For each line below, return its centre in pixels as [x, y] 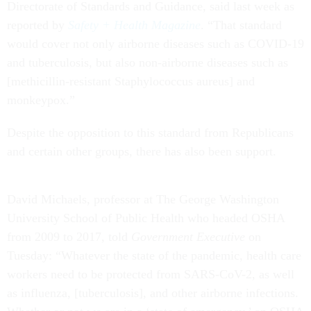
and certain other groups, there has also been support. [143, 152]
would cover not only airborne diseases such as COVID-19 [155, 44]
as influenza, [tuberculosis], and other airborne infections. [153, 293]
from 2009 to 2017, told [69, 237]
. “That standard [241, 25]
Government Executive [188, 237]
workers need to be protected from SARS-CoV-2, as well [151, 275]
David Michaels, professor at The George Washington [143, 200]
